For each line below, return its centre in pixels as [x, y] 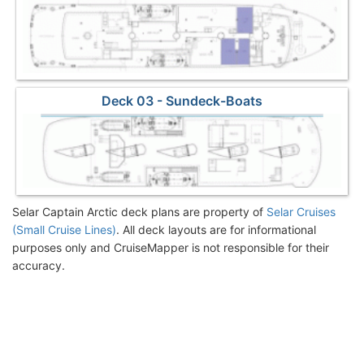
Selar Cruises [301, 211]
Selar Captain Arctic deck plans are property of [139, 211]
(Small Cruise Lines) [64, 229]
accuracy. [39, 265]
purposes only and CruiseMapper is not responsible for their [171, 247]
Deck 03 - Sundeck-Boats [182, 100]
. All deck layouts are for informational [216, 229]
